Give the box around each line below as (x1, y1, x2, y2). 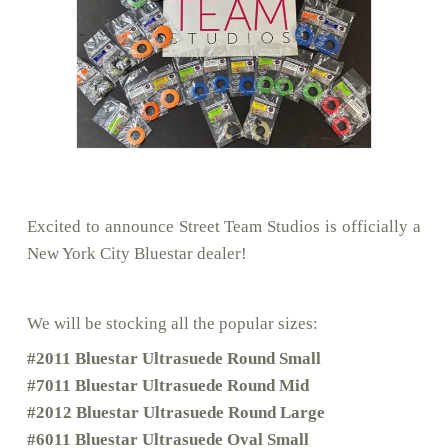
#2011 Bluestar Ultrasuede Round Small (26, 349, 321, 369)
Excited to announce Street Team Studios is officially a (26, 217, 422, 237)
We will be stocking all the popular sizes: (26, 314, 318, 334)
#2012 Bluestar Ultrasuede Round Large (26, 403, 325, 423)
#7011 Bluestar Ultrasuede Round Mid (26, 376, 309, 396)
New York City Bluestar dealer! (26, 244, 247, 264)
